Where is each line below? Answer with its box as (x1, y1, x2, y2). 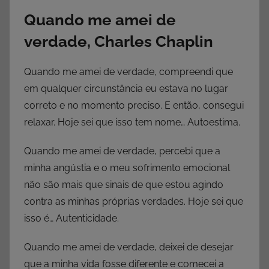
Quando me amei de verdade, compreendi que (24, 66, 233, 78)
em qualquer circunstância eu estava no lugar (24, 83, 228, 95)
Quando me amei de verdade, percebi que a (24, 145, 220, 157)
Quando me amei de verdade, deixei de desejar (24, 241, 234, 253)
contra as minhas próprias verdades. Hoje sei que (24, 196, 243, 208)
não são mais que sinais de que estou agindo (24, 179, 223, 191)
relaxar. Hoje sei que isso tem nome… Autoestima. (24, 116, 240, 128)
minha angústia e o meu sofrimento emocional (24, 162, 230, 174)
